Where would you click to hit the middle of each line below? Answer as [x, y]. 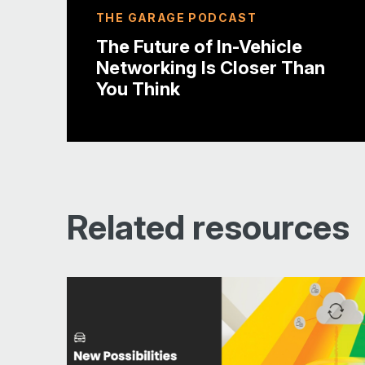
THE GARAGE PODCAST [177, 17]
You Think [138, 88]
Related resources [208, 226]
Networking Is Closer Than [211, 67]
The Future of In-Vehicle [199, 46]
